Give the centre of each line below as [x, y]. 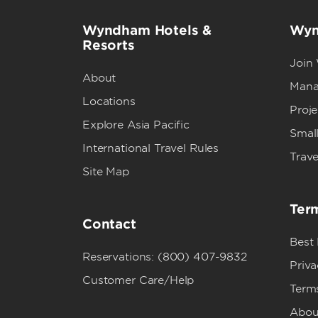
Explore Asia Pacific [136, 125]
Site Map [106, 172]
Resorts [109, 45]
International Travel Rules [151, 148]
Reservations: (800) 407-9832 [165, 257]
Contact [109, 224]
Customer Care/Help [138, 280]
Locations [109, 102]
